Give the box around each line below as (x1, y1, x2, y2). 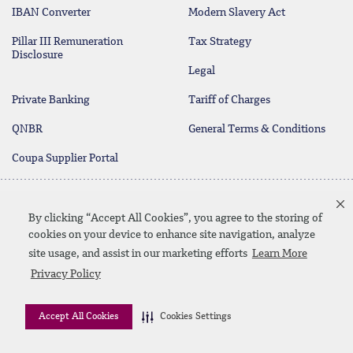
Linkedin (121, 266, 164, 277)
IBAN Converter (12, 7, 91, 18)
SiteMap (113, 290, 154, 299)
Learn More (251, 247, 307, 259)
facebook (176, 266, 221, 277)
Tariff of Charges (188, 95, 270, 106)
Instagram (148, 266, 198, 277)
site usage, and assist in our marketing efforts (28, 247, 250, 259)
